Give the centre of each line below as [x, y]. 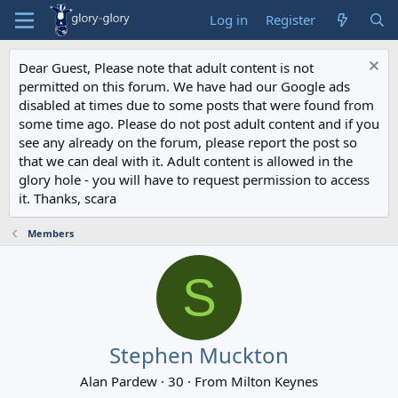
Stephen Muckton [199, 355]
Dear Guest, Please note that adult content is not [166, 68]
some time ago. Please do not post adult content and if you [199, 123]
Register [291, 20]
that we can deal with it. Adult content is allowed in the [186, 161]
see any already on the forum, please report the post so [188, 142]
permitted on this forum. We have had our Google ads [184, 86]
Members [50, 233]
